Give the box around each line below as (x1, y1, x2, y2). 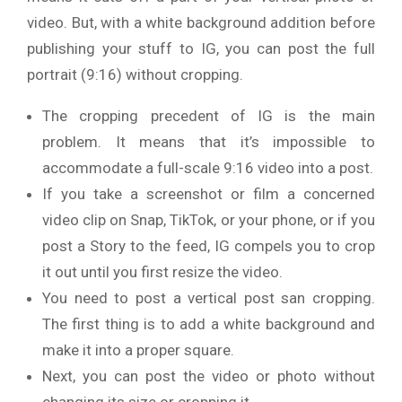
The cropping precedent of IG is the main (42, 106, 375, 125)
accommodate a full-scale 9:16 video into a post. (42, 158, 373, 177)
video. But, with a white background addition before (27, 13, 375, 31)
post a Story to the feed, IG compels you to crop (42, 236, 375, 255)
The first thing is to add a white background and (42, 314, 375, 333)
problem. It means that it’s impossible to (42, 132, 375, 151)
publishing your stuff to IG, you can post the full (27, 39, 375, 57)
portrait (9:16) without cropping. (27, 65, 243, 83)
